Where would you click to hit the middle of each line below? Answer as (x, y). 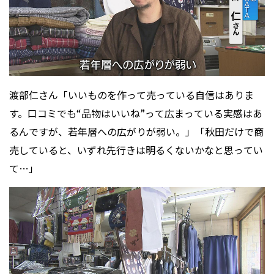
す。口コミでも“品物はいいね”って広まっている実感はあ (136, 113)
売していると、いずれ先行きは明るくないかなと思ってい (136, 150)
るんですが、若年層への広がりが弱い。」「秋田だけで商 (136, 132)
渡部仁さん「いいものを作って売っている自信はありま (131, 95)
